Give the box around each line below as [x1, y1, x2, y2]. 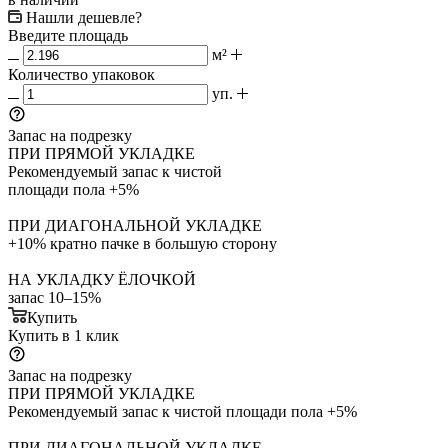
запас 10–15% [8, 288, 101, 306]
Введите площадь [8, 26, 128, 44]
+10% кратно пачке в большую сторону [8, 234, 277, 252]
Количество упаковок [8, 65, 155, 83]
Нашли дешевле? [26, 8, 142, 26]
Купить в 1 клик [8, 326, 119, 344]
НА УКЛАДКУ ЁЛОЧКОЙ [8, 270, 196, 288]
